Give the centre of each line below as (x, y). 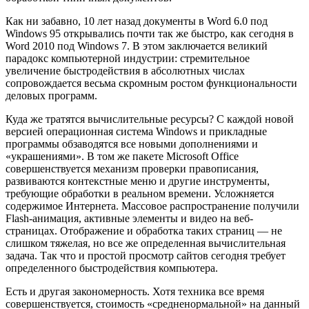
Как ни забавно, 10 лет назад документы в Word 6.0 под (137, 21)
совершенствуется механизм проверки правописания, (132, 168)
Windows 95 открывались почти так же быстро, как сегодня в (150, 33)
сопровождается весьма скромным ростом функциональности (151, 83)
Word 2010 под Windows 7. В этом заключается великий (137, 46)
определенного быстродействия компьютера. (112, 268)
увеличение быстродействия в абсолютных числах (125, 70)
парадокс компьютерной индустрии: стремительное (128, 58)
